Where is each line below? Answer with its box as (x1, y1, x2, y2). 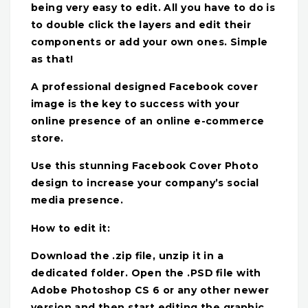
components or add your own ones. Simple (31, 35, 268, 48)
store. (31, 132, 64, 145)
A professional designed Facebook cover (31, 80, 258, 93)
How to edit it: (31, 221, 111, 234)
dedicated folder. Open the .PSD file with (31, 267, 261, 280)
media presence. (31, 194, 124, 207)
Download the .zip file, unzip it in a (31, 250, 224, 263)
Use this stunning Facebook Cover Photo (31, 159, 258, 173)
